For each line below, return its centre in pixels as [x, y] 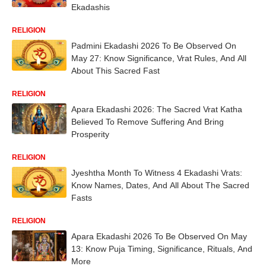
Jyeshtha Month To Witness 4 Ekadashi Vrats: [157, 172]
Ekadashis [91, 7]
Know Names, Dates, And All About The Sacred [160, 185]
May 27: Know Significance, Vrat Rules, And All [159, 58]
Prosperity [90, 134]
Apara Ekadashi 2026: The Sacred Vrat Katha [157, 109]
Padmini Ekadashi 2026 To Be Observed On [154, 45]
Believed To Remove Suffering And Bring [148, 121]
